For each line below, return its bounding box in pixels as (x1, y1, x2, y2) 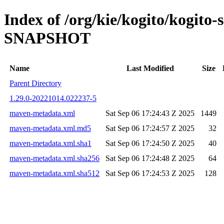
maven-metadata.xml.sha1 (9, 138, 91, 147)
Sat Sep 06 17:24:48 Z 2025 (105, 153, 194, 162)
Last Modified (126, 63, 174, 72)
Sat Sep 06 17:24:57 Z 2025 (105, 123, 194, 132)
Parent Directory (9, 78, 61, 87)
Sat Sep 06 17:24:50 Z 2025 (105, 138, 194, 147)
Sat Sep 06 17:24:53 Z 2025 (105, 168, 194, 177)
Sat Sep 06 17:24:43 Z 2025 (105, 108, 194, 117)
